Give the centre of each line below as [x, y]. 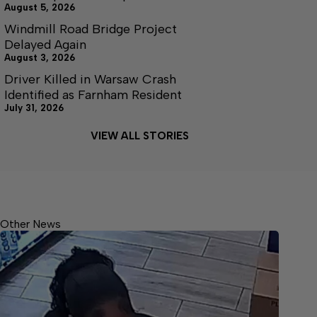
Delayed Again [45, 45]
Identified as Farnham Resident [93, 95]
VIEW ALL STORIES [139, 136]
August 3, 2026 [40, 58]
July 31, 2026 [34, 108]
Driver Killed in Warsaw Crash [90, 79]
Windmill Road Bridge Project [91, 29]
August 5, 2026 [40, 7]
